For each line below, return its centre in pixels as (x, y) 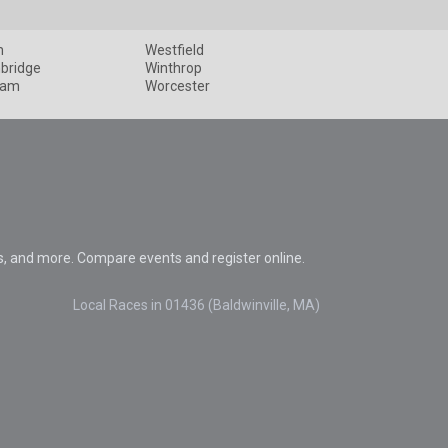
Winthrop (174, 68)
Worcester (178, 86)
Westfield (175, 50)
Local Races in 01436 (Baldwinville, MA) (196, 304)
